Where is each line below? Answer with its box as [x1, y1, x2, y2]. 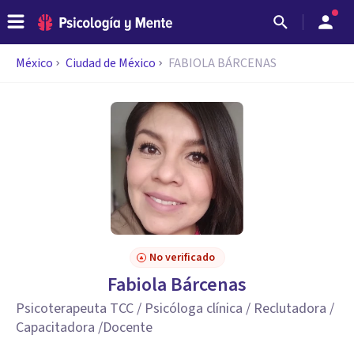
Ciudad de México [66, 55, 156, 72]
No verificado [149, 250, 215, 265]
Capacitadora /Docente [16, 318, 153, 337]
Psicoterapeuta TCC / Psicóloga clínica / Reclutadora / [16, 299, 334, 318]
